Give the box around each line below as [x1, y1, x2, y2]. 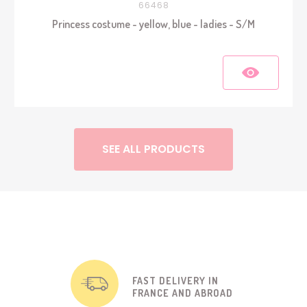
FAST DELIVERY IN [132, 275, 219, 287]
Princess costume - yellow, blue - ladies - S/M [52, 17, 255, 32]
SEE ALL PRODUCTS [102, 141, 205, 158]
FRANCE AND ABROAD [132, 287, 233, 299]
